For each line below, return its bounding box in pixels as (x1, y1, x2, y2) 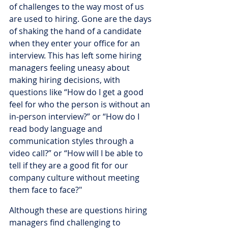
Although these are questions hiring (9, 205, 149, 216)
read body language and (9, 123, 104, 134)
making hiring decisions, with (9, 74, 122, 85)
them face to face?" (9, 184, 82, 195)
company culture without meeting (9, 172, 141, 183)
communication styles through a (9, 135, 136, 147)
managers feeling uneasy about (9, 62, 132, 73)
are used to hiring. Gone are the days (9, 13, 154, 24)
